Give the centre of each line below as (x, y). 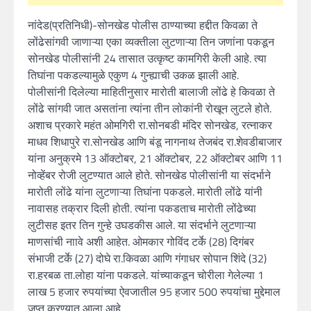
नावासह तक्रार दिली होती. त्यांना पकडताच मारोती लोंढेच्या (142, 208)
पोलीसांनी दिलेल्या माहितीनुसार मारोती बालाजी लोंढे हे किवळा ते (151, 91)
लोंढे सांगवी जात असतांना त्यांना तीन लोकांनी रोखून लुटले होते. (150, 108)
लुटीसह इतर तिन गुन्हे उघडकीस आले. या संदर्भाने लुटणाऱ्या (142, 225)
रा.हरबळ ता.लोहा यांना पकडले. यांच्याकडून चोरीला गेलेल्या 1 (146, 275)
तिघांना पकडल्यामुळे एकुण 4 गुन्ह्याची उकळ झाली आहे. (133, 75)
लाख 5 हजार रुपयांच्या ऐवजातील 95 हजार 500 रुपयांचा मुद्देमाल (154, 291)
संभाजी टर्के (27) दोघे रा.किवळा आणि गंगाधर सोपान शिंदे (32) (147, 258)
